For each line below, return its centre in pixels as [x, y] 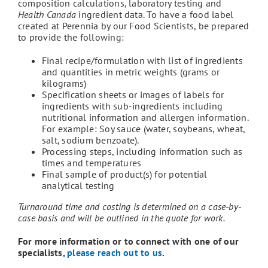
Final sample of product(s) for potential [125, 174]
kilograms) [64, 83]
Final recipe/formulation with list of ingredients [142, 61]
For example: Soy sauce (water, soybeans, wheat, [144, 129]
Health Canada [47, 15]
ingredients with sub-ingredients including [133, 106]
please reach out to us [115, 253]
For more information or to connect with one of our [128, 241]
